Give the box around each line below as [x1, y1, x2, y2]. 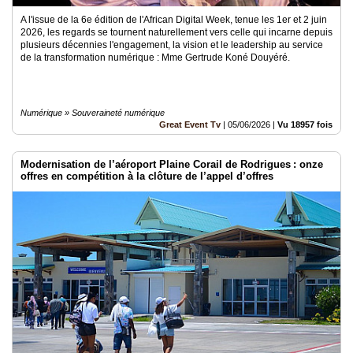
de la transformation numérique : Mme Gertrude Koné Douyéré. [20, 52, 290, 63]
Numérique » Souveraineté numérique [20, 108, 165, 117]
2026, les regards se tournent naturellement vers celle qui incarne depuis [20, 27, 333, 38]
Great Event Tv [159, 120, 221, 129]
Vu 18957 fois [277, 120, 333, 129]
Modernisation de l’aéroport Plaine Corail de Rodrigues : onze [20, 158, 323, 170]
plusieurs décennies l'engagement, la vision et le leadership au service [20, 39, 323, 50]
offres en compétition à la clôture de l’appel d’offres [20, 170, 273, 182]
